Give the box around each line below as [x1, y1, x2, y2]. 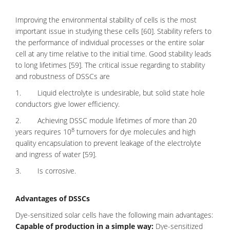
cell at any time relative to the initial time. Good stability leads [15, 49, 212, 59]
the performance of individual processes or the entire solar [15, 37, 204, 47]
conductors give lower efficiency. [15, 99, 120, 109]
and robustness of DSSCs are [15, 71, 110, 81]
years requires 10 [15, 127, 71, 137]
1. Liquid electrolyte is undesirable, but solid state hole [15, 88, 205, 98]
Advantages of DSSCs [15, 194, 90, 203]
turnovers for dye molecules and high [74, 127, 196, 137]
